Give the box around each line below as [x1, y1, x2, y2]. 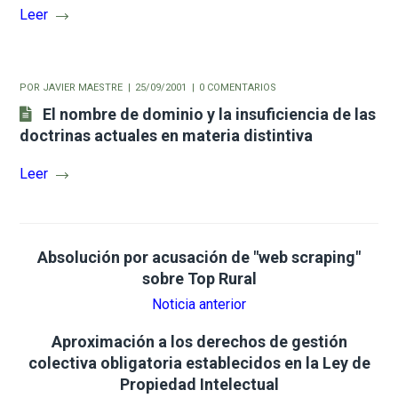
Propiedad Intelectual [119, 375, 279, 394]
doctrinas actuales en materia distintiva [20, 126, 314, 146]
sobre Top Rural [141, 269, 257, 289]
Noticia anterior [152, 296, 246, 314]
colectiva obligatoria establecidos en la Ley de [28, 354, 370, 373]
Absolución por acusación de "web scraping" [37, 248, 361, 267]
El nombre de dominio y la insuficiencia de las [43, 105, 377, 124]
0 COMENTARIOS [199, 82, 277, 94]
